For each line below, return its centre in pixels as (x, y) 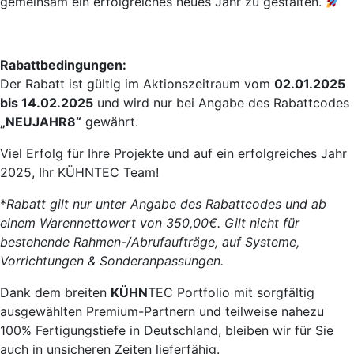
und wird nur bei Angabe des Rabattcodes (221, 103)
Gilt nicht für (262, 223)
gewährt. (110, 122)
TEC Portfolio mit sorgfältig (231, 293)
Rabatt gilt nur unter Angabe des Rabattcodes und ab (166, 204)
